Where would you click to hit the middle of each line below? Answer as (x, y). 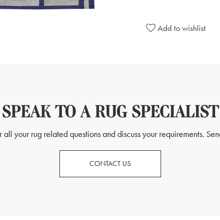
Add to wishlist (181, 28)
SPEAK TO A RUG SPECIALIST (110, 113)
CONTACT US (110, 163)
